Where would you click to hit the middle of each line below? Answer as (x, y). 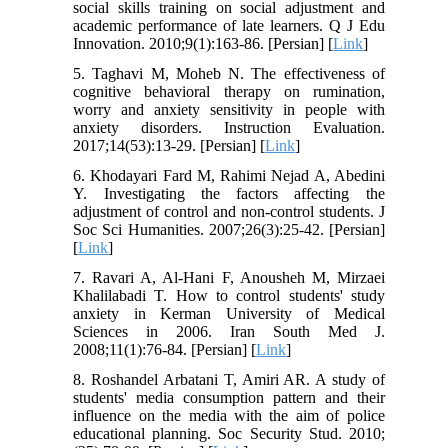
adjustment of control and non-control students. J (229, 212)
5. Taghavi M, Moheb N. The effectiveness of (229, 74)
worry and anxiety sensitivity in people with (229, 110)
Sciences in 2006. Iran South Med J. (229, 332)
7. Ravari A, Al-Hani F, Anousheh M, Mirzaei (229, 278)
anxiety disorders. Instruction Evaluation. (229, 128)
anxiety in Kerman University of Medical (229, 314)
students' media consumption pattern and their (229, 398)
